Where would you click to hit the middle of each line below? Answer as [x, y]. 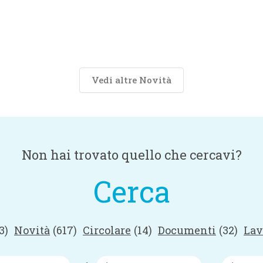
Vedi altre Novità [131, 80]
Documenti [187, 230]
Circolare [107, 230]
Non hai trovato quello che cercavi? [131, 155]
